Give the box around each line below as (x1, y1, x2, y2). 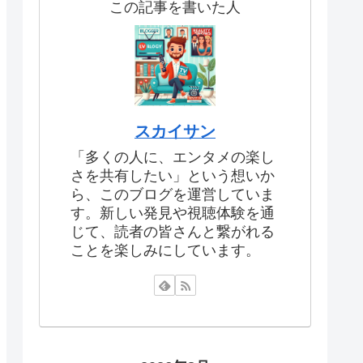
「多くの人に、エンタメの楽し (70, 149, 275, 166)
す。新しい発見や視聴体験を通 (70, 205, 275, 222)
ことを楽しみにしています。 (70, 242, 260, 259)
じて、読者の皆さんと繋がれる (70, 224, 275, 241)
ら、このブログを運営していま (70, 186, 275, 203)
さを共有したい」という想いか (70, 168, 275, 185)
